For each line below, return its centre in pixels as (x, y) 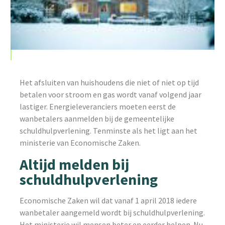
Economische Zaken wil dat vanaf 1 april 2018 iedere (108, 200)
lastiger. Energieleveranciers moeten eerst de (98, 106)
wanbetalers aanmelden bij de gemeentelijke (97, 118)
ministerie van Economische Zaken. (80, 142)
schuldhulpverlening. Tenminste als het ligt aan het (109, 130)
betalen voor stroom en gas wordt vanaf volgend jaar (111, 94)
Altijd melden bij (75, 164)
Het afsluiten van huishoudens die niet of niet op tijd (109, 82)
